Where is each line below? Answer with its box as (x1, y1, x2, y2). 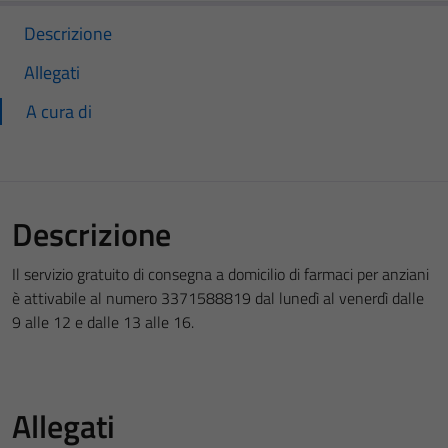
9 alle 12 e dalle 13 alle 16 (12, 310, 191, 334)
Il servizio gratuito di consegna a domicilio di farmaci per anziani (12, 262, 429, 286)
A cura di (26, 98, 92, 125)
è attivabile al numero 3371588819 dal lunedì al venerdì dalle (12, 286, 424, 310)
